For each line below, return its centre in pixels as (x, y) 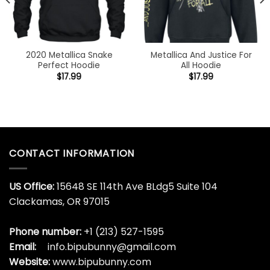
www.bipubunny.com (102, 262)
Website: (31, 262)
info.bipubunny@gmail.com (112, 246)
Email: (23, 246)
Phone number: (45, 231)
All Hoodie (201, 66)
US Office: (32, 186)
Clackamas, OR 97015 (59, 201)
